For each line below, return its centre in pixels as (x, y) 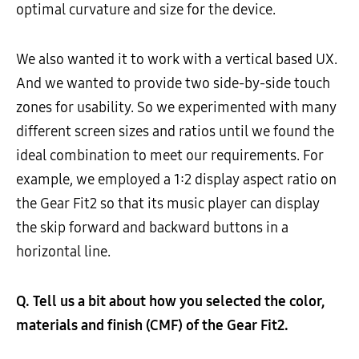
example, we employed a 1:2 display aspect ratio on (176, 179)
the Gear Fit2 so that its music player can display (168, 203)
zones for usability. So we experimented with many (176, 107)
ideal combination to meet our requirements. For (170, 155)
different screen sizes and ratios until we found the (175, 131)
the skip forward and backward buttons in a (152, 227)
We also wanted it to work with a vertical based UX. (177, 59)
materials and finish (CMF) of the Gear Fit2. (152, 325)
